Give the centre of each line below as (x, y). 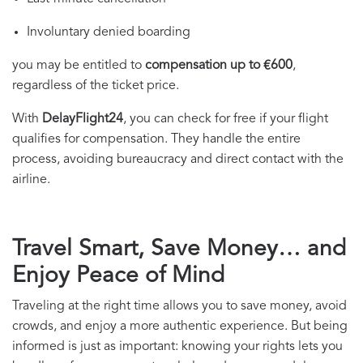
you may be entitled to (79, 66)
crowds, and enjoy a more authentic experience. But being (180, 327)
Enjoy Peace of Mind (118, 277)
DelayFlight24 (83, 120)
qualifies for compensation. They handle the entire (156, 140)
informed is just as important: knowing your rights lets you (177, 347)
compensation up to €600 (219, 66)
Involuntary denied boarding (109, 33)
